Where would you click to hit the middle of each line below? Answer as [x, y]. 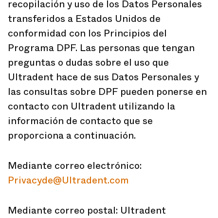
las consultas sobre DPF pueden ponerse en [107, 92]
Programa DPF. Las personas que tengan [101, 48]
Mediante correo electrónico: [75, 166]
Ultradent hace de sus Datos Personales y [103, 77]
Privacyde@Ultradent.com [68, 180]
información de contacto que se [80, 121]
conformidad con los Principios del [87, 33]
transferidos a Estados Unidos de [84, 19]
